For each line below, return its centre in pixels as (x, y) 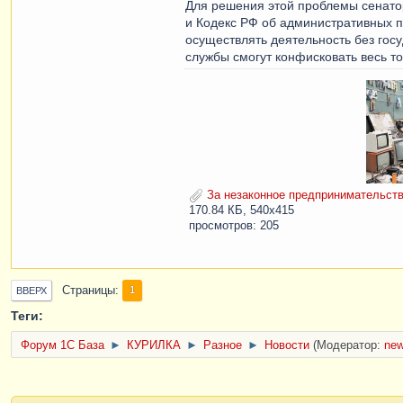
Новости (287, 346)
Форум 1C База (63, 346)
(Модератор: (349, 346)
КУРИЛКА (154, 346)
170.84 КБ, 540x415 (242, 211)
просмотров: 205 (234, 226)
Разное (223, 346)
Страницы (89, 290)
